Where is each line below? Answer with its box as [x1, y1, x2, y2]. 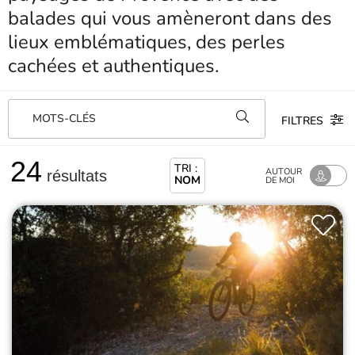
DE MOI [265, 174, 295, 186]
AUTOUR [265, 165, 302, 177]
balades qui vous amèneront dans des [8, 6, 332, 31]
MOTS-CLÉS [32, 111, 96, 126]
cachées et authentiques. [8, 53, 219, 78]
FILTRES [281, 113, 326, 128]
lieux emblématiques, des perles [8, 29, 285, 55]
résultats [42, 166, 107, 185]
